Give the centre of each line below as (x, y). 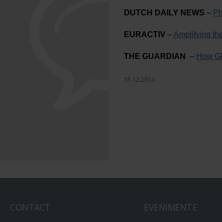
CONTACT (30, 207)
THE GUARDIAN (155, 56)
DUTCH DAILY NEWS (164, 13)
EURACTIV (145, 34)
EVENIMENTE (170, 207)
